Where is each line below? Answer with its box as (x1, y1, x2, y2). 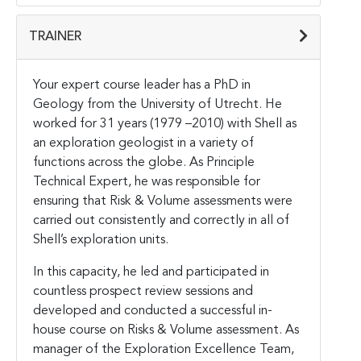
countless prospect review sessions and (33, 284, 253, 298)
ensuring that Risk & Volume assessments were (33, 194, 293, 208)
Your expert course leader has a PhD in (33, 78, 251, 92)
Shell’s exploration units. (33, 233, 168, 247)
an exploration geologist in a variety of (33, 136, 254, 150)
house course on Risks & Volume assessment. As (33, 323, 299, 337)
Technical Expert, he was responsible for (33, 175, 260, 189)
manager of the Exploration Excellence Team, (33, 342, 294, 356)
